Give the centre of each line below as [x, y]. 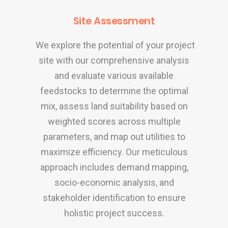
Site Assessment [114, 21]
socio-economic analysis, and [114, 182]
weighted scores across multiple [114, 121]
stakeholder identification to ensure [114, 197]
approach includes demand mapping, [114, 167]
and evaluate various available [114, 75]
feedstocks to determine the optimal [114, 91]
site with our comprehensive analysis [114, 60]
